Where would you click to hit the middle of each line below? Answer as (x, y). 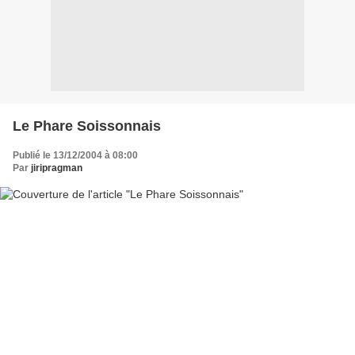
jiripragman (57, 168)
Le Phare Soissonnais (87, 126)
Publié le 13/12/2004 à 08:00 (75, 155)
